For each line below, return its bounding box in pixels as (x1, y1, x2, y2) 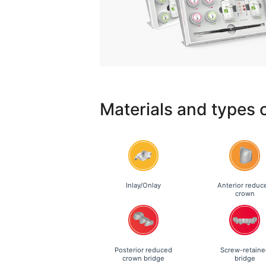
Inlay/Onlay (126, 181, 161, 190)
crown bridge (122, 254, 164, 262)
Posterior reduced (115, 245, 172, 254)
